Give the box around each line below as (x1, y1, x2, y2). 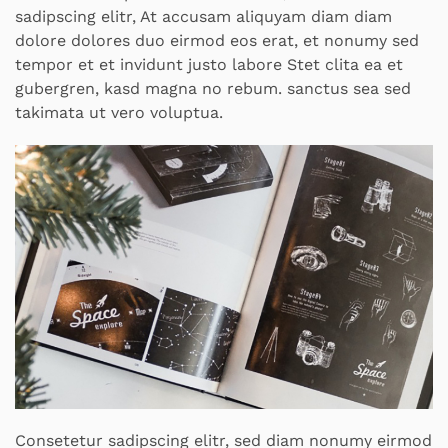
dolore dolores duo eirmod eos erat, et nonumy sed (15, 30, 419, 50)
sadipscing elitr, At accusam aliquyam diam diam (15, 6, 392, 26)
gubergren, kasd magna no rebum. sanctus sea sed (15, 78, 411, 98)
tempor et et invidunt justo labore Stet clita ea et (15, 54, 403, 74)
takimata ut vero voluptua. (15, 102, 223, 122)
